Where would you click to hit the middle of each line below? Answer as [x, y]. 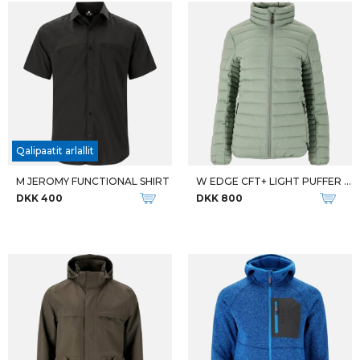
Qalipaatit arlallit [55, 151]
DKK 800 [219, 198]
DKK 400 [39, 198]
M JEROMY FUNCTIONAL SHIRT [93, 181]
